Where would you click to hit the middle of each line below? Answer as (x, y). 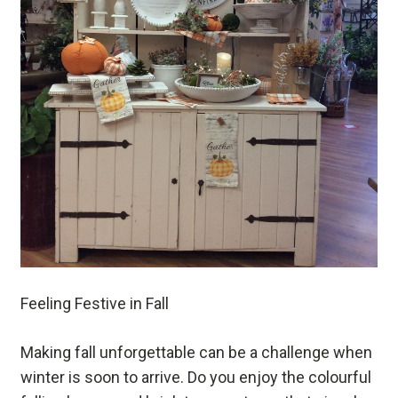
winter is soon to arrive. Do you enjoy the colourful (196, 378)
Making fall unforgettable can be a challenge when (197, 353)
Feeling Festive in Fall (95, 304)
